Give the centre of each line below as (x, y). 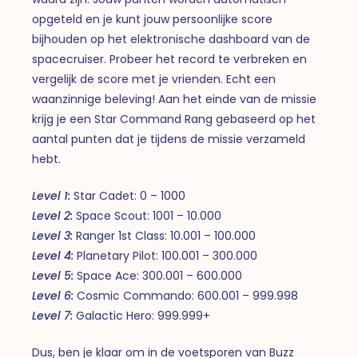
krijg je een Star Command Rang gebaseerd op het (174, 119)
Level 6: (53, 296)
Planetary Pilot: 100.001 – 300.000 (166, 256)
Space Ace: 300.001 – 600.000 (158, 276)
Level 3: (53, 236)
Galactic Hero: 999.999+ (142, 316)
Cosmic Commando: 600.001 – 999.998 (186, 296)
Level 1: (52, 196)
